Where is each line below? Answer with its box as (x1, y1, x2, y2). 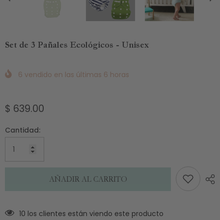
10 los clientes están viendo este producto (19, 208, 164, 219)
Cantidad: (5, 125, 40, 135)
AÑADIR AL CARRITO (49, 174, 127, 184)
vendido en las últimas (23, 69, 104, 80)
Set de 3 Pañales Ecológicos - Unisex (5, 40, 149, 51)
